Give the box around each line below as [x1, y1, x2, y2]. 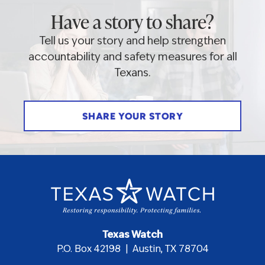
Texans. [114, 68, 151, 80]
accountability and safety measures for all [28, 52, 237, 64]
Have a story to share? [51, 8, 214, 35]
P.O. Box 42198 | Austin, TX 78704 [56, 245, 209, 255]
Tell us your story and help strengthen [39, 36, 226, 48]
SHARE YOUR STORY [82, 112, 183, 122]
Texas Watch [102, 231, 163, 241]
